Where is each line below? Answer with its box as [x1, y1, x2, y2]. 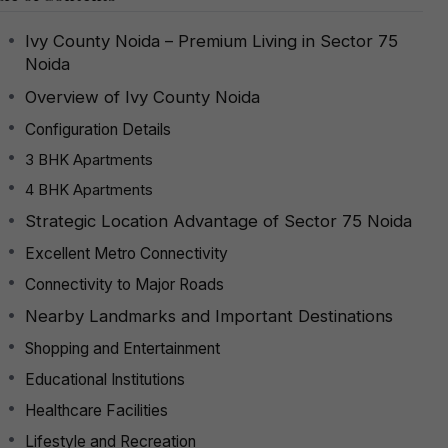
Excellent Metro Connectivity [25, 243, 228, 263]
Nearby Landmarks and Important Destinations [25, 305, 393, 326]
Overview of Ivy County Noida [25, 86, 260, 107]
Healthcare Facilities [25, 400, 168, 420]
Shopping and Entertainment [25, 338, 220, 358]
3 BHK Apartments [25, 150, 153, 169]
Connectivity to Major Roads [25, 274, 224, 294]
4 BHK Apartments [25, 180, 153, 199]
